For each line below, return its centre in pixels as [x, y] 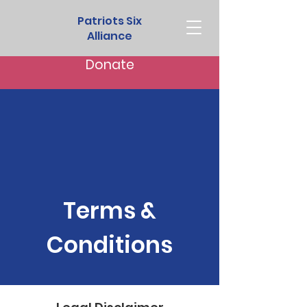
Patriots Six [110, 21]
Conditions [110, 245]
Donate [110, 65]
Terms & [110, 211]
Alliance [110, 36]
